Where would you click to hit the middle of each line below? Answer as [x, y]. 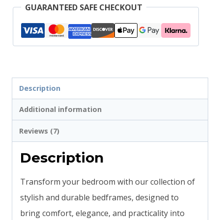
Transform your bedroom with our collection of [108, 181]
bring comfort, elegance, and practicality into [102, 213]
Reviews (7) [40, 131]
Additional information [61, 110]
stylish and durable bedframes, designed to [99, 197]
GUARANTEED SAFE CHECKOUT [84, 7]
